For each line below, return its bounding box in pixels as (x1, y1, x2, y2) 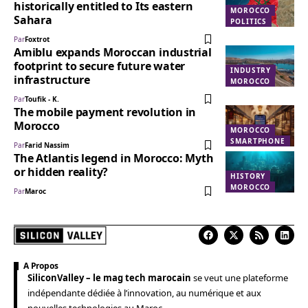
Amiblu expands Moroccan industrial (14, 44, 212, 60)
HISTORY (230, 170, 266, 181)
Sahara (14, 12, 52, 27)
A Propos (23, 259, 58, 272)
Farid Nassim (25, 140, 69, 150)
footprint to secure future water (14, 58, 186, 74)
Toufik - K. (25, 93, 59, 104)
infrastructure (14, 71, 91, 87)
